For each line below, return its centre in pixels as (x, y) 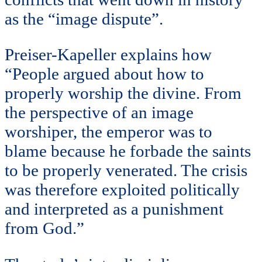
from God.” (44, 228)
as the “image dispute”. (86, 18)
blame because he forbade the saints (128, 151)
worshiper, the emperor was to (108, 132)
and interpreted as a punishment (114, 209)
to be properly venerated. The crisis (126, 170)
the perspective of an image (99, 113)
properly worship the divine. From (123, 93)
